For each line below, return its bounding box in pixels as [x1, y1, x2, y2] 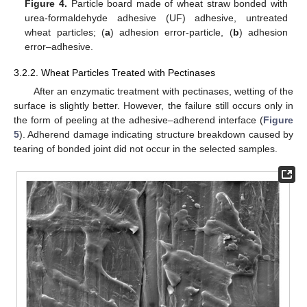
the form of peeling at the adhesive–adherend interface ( [14, 114, 263, 125]
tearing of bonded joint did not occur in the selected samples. [14, 143, 278, 154]
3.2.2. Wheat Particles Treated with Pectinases [14, 66, 215, 78]
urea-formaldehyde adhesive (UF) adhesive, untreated [25, 12, 288, 23]
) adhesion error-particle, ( [110, 26, 233, 38]
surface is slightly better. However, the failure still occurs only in [14, 99, 293, 111]
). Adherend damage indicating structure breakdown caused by [19, 128, 293, 140]
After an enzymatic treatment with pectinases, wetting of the [33, 85, 293, 97]
